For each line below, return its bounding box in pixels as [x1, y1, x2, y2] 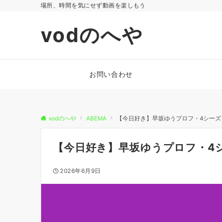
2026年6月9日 [60, 167, 101, 174]
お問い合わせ [89, 70, 133, 78]
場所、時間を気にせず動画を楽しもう [41, 2, 146, 9]
